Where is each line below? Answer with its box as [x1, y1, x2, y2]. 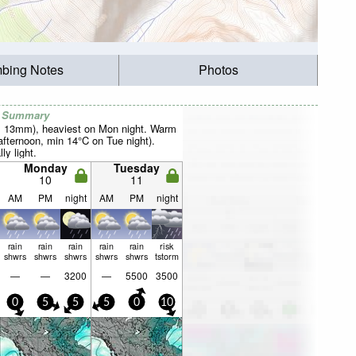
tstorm [155, 250, 179, 262]
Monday [23, 160, 68, 176]
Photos [198, 60, 238, 79]
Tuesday [114, 160, 160, 176]
